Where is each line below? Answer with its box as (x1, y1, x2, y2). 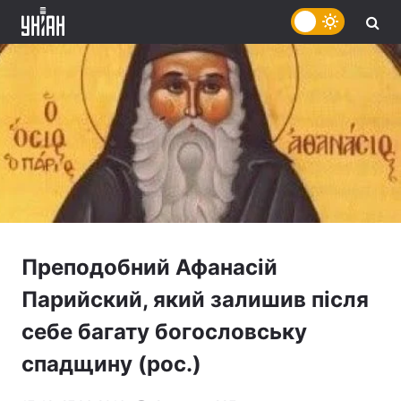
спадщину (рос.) (21, 351, 201, 377)
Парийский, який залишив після (21, 286, 369, 312)
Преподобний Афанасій (21, 254, 277, 280)
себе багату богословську (21, 319, 307, 345)
